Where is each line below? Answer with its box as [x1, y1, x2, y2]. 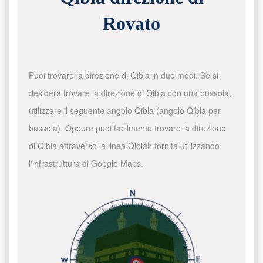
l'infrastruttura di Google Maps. [29, 157, 144, 169]
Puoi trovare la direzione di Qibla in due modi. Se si [29, 69, 219, 81]
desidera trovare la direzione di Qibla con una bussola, [29, 87, 232, 99]
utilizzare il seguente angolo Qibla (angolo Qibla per [29, 104, 221, 116]
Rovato [103, 13, 160, 34]
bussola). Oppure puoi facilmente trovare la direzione [29, 122, 227, 134]
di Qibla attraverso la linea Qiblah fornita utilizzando [29, 140, 220, 151]
